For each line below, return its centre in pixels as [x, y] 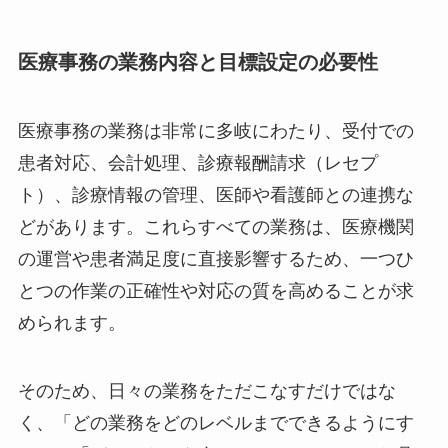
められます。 [71, 323]
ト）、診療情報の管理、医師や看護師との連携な [215, 195]
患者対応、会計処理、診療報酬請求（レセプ [197, 163]
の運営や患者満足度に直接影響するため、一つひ [215, 259]
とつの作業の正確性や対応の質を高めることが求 [215, 291]
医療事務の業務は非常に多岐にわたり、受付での [215, 131]
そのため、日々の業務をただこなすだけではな [206, 391]
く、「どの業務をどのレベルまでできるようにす [215, 423]
